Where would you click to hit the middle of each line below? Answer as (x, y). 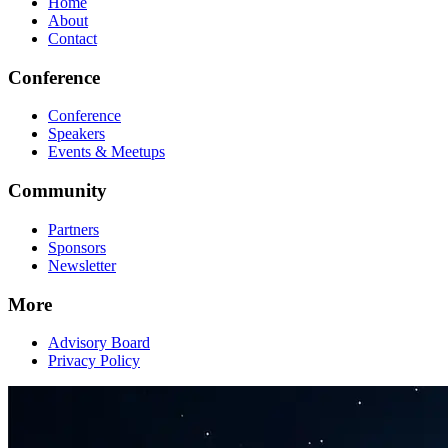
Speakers (76, 134)
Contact (72, 38)
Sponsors (77, 247)
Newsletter (82, 265)
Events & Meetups (106, 152)
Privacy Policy (94, 361)
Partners (73, 229)
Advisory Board (99, 343)
